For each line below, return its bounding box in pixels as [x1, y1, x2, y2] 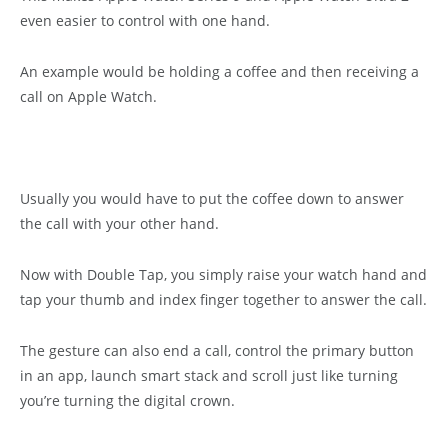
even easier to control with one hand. [20, 10, 270, 30]
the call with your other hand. [20, 213, 219, 233]
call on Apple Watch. [20, 86, 157, 106]
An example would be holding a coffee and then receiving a [20, 61, 419, 81]
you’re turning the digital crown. [20, 390, 235, 410]
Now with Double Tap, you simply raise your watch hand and [20, 264, 427, 284]
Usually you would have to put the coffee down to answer [20, 188, 404, 208]
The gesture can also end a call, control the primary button [20, 340, 414, 360]
